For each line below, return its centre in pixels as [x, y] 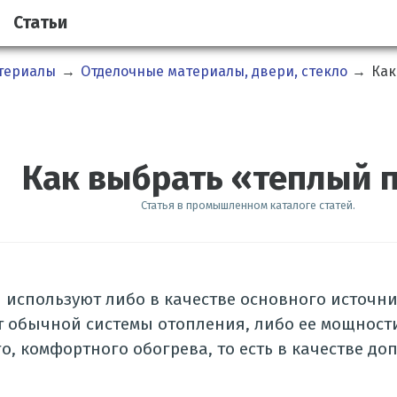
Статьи [40, 23]
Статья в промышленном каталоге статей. [248, 206]
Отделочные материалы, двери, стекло [214, 72]
